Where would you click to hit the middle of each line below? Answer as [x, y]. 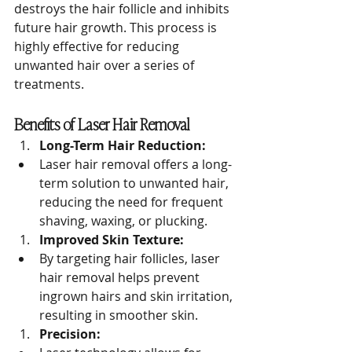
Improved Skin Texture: [112, 240]
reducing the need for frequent [133, 202]
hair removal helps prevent [121, 277]
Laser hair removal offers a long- [136, 164]
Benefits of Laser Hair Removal [102, 123]
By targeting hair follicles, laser [131, 258]
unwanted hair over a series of [106, 65]
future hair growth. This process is [117, 27]
